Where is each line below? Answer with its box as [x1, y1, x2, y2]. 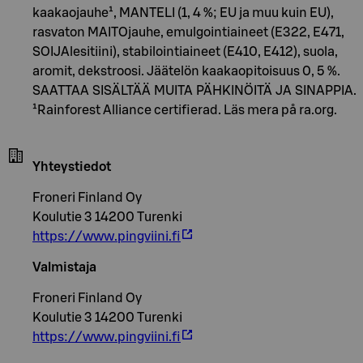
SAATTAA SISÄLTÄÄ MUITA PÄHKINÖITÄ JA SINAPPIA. [32, 83, 357, 97]
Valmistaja [32, 260, 96, 274]
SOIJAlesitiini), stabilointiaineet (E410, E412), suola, [32, 45, 338, 58]
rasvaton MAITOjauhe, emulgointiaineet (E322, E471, [32, 25, 344, 39]
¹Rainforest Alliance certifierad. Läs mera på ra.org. [32, 103, 337, 117]
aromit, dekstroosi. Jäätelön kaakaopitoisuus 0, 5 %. [32, 64, 340, 78]
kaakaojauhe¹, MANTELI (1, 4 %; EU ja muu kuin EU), [32, 6, 334, 19]
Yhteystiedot [32, 160, 111, 173]
